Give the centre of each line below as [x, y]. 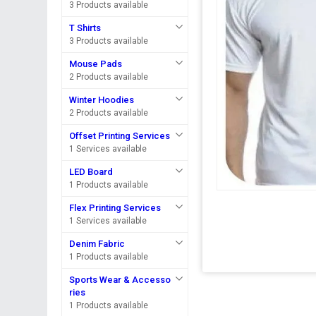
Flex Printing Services [115, 208]
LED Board [91, 172]
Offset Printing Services [120, 136]
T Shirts [85, 28]
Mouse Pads [96, 64]
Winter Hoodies [102, 100]
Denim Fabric [97, 244]
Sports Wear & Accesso [120, 280]
